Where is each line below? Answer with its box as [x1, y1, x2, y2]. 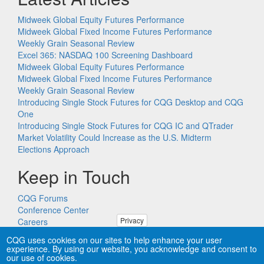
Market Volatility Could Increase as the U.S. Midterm [18, 131, 212, 143]
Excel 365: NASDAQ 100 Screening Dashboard [18, 49, 193, 61]
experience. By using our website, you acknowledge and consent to [6, 243, 258, 255]
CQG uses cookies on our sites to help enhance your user [6, 234, 223, 246]
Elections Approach [18, 143, 90, 155]
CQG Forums [18, 192, 68, 204]
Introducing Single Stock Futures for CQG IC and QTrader [18, 120, 233, 131]
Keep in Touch [18, 164, 130, 189]
